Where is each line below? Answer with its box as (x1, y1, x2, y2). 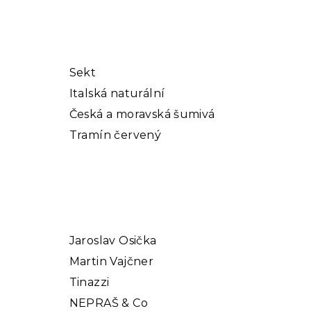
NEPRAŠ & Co (69, 296, 148, 310)
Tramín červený (69, 128, 162, 142)
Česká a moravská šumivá (69, 107, 215, 121)
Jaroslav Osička (69, 233, 157, 247)
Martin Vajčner (69, 254, 154, 268)
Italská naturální (69, 86, 165, 100)
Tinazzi (69, 275, 110, 289)
